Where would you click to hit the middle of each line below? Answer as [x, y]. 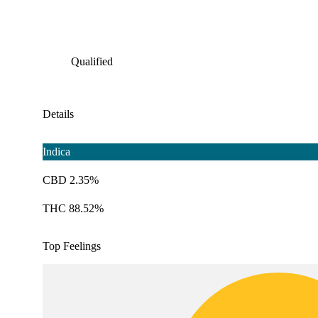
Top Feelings [72, 246]
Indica [56, 152]
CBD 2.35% [71, 180]
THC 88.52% [73, 209]
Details [58, 114]
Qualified [92, 62]
